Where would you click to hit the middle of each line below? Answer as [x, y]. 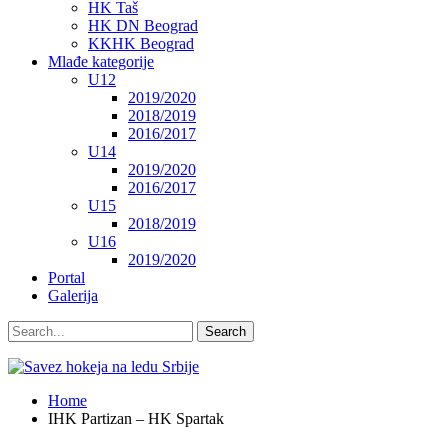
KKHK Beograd [141, 43]
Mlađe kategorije [101, 61]
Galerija [73, 295]
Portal [66, 277]
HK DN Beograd [143, 25]
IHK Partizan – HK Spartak [136, 418]
